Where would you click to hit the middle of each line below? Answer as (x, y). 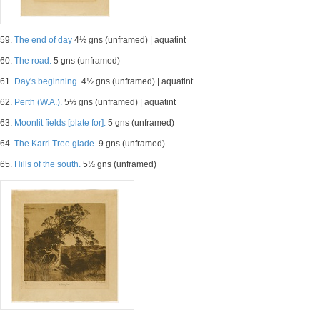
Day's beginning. (47, 81)
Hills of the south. (47, 164)
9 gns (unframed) (131, 144)
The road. (33, 61)
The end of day (43, 40)
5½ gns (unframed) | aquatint (119, 102)
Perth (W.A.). (38, 102)
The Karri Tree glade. (55, 144)
